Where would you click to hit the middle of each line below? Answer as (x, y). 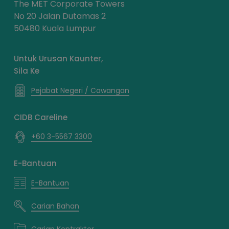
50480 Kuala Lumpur (55, 29)
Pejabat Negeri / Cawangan (80, 90)
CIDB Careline (40, 117)
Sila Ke (26, 71)
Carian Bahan (55, 206)
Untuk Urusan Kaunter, (58, 59)
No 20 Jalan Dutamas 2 (60, 16)
